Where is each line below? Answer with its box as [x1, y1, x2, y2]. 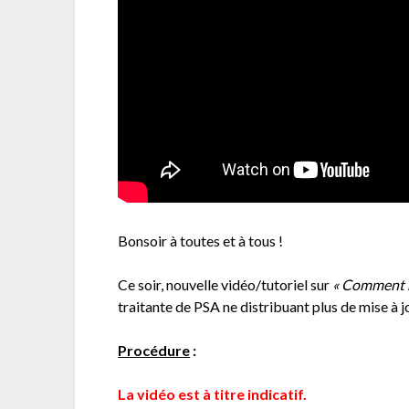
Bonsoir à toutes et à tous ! [118, 231, 284, 249]
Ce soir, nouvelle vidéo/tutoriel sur [118, 275, 333, 293]
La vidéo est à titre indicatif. [118, 384, 308, 403]
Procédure [118, 341, 191, 359]
